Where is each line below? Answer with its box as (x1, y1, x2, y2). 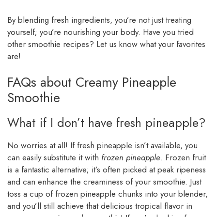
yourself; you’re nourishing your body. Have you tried (7, 26, 194, 38)
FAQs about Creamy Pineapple (7, 73, 176, 92)
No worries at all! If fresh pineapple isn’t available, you (7, 139, 198, 152)
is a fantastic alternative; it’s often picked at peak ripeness (7, 164, 206, 176)
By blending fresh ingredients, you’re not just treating (7, 14, 191, 26)
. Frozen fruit (160, 152, 206, 164)
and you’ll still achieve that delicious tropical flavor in (7, 200, 192, 212)
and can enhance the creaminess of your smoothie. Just (7, 176, 201, 188)
